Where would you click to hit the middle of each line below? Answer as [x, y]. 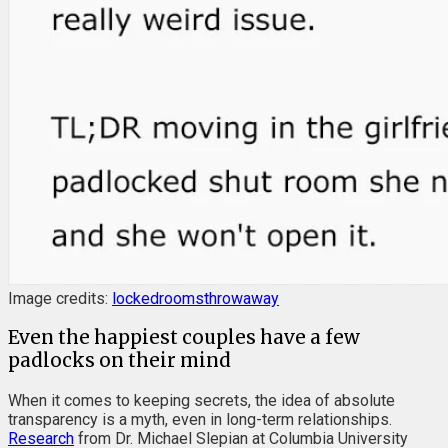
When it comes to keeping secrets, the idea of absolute [201, 401]
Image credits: [60, 298]
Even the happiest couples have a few [184, 338]
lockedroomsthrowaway [195, 298]
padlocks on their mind [119, 361]
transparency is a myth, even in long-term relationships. [200, 420]
